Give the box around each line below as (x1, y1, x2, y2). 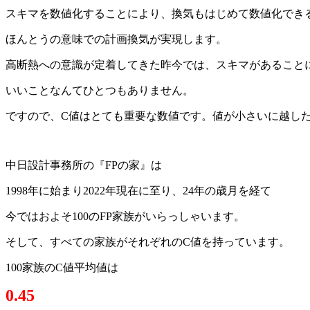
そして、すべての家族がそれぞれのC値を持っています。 (6, 235, 290, 248)
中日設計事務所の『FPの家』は (6, 158, 162, 171)
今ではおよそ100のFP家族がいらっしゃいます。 (6, 210, 245, 222)
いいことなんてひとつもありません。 (6, 84, 194, 96)
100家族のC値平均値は (6, 261, 118, 273)
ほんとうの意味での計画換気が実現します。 (6, 33, 227, 45)
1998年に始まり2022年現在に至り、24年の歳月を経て (6, 184, 271, 197)
